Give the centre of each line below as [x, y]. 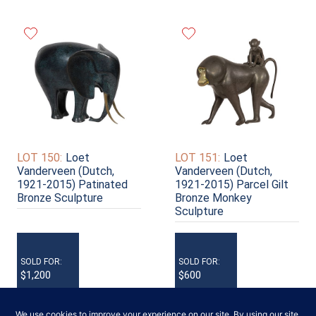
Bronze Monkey [213, 197]
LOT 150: [39, 157]
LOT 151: [197, 157]
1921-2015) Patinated [72, 184]
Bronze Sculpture [60, 197]
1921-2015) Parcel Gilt [232, 184]
